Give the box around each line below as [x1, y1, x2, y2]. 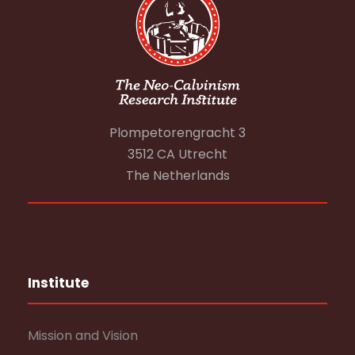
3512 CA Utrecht [128, 145, 227, 164]
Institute [28, 273, 89, 293]
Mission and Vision [28, 326, 138, 345]
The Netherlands [125, 166, 230, 185]
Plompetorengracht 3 [109, 124, 246, 143]
